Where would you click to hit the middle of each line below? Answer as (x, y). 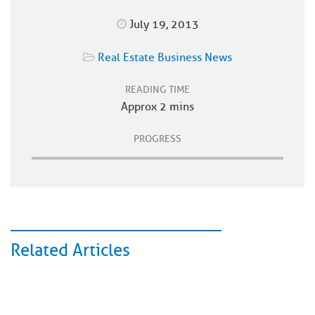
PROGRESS (157, 139)
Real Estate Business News (165, 58)
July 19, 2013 (164, 25)
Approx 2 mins (157, 107)
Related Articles (70, 250)
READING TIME (157, 90)
